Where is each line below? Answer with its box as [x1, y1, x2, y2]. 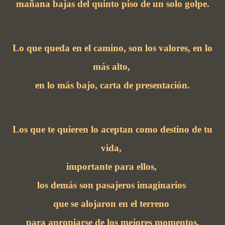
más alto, [92, 61, 133, 72]
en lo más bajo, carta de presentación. [35, 79, 190, 90]
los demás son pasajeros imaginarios [37, 179, 188, 190]
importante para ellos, [66, 161, 159, 172]
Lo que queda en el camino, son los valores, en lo [13, 42, 212, 53]
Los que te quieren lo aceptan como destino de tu [13, 124, 212, 135]
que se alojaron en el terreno [53, 198, 172, 209]
